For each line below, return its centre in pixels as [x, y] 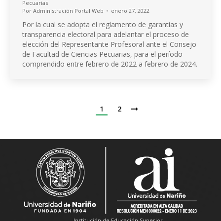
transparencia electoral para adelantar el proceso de [106, 35]
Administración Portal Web [68, 11]
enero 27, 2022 [130, 11]
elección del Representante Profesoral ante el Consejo [109, 44]
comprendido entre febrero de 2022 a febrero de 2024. [110, 64]
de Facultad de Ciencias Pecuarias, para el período [102, 54]
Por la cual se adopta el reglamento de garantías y [103, 25]
